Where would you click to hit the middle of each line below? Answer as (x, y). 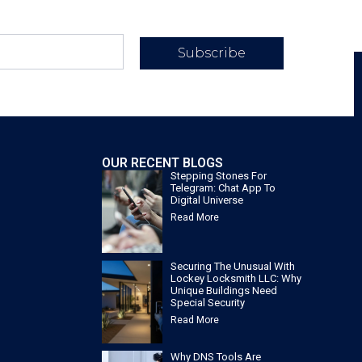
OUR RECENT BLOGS (162, 163)
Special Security (208, 303)
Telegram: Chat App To (223, 188)
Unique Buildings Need (224, 291)
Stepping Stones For (219, 176)
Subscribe (211, 53)
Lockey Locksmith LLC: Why (236, 279)
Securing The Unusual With (233, 267)
